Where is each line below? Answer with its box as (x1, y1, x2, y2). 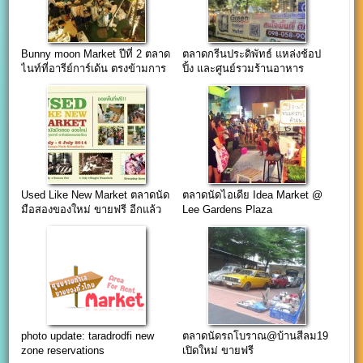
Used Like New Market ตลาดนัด (21, 189, 170, 202)
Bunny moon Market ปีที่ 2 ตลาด (21, 47, 171, 60)
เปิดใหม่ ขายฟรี (181, 344, 254, 357)
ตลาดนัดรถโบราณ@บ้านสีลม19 (181, 330, 328, 343)
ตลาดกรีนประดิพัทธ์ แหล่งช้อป (181, 47, 321, 60)
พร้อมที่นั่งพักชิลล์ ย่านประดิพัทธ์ (181, 76, 331, 89)
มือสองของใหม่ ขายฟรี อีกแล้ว (21, 203, 162, 216)
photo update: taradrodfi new (21, 330, 155, 343)
